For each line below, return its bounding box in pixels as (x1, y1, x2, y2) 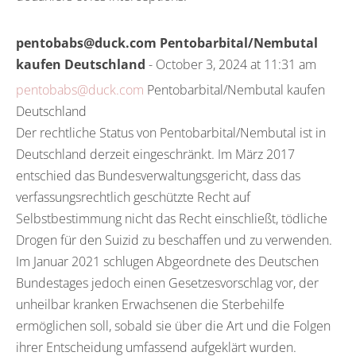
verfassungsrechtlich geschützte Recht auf (16, 188, 250, 206)
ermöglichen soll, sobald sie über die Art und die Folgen (16, 317, 331, 335)
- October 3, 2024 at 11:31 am (145, 56, 316, 73)
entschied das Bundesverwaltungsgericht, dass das (16, 167, 300, 184)
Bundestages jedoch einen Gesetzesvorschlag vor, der (16, 274, 319, 292)
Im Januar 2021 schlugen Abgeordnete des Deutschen (16, 253, 319, 270)
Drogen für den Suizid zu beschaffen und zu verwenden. (16, 231, 332, 249)
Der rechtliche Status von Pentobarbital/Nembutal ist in (16, 124, 326, 141)
